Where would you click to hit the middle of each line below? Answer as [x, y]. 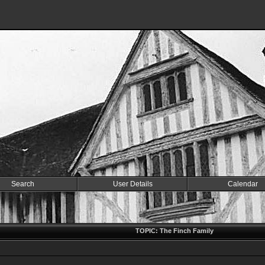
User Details [132, 184]
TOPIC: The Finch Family [174, 231]
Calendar [243, 184]
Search [22, 184]
